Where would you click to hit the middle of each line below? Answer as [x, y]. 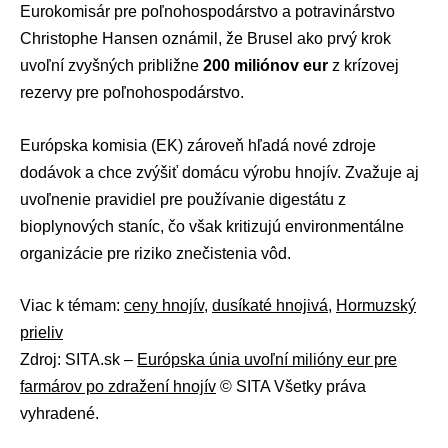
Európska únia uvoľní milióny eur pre [267, 360]
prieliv [41, 333]
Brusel [270, 39]
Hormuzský [376, 306]
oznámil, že [202, 39]
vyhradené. [59, 414]
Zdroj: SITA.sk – [78, 360]
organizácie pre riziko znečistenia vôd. [155, 253]
